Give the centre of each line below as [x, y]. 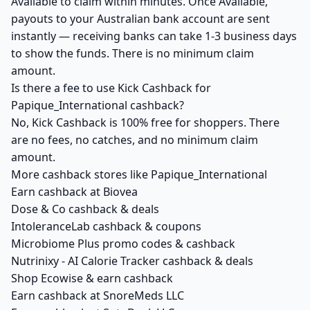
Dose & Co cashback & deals [85, 209]
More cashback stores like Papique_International [139, 174]
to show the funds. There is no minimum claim [133, 53]
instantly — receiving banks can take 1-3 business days [154, 36]
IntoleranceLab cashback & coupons [106, 226]
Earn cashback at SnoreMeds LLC [98, 295]
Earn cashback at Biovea [74, 192]
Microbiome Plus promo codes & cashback [123, 244]
